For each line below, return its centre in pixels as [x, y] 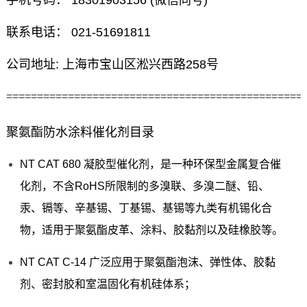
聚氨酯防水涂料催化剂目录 [80, 133]
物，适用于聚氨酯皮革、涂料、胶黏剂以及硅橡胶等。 [151, 230]
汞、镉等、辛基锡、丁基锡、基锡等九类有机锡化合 [146, 208]
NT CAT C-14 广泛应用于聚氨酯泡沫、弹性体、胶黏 [147, 262]
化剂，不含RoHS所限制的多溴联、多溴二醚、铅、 [144, 186]
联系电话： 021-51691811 [78, 33]
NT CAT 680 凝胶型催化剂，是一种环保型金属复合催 [150, 164]
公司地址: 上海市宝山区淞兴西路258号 [112, 65]
